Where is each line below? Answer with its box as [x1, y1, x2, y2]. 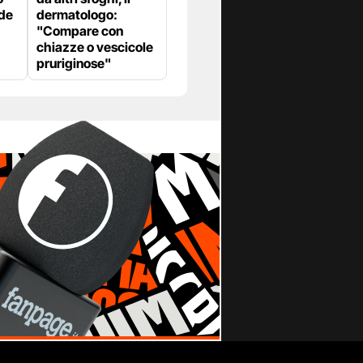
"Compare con [36, 23, 123, 40]
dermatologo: [36, 6, 117, 23]
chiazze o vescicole [36, 39, 153, 56]
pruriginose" [36, 55, 111, 72]
